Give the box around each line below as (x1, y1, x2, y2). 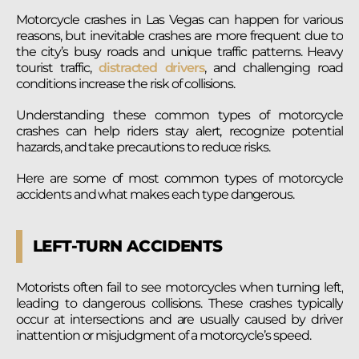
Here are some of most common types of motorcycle (16, 171, 343, 187)
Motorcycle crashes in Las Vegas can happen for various (16, 11, 343, 27)
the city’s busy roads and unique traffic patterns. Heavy (16, 43, 343, 59)
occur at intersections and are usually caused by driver (16, 312, 343, 328)
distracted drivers (98, 59, 205, 75)
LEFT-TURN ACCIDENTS (33, 236, 223, 256)
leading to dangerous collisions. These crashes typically (16, 296, 343, 312)
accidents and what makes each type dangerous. (16, 187, 295, 203)
